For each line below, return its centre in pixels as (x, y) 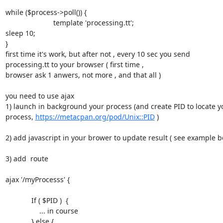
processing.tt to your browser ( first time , (74, 64)
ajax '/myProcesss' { (37, 179)
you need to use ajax (40, 96)
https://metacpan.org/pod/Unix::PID (95, 116)
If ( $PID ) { (18, 200)
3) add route (27, 158)
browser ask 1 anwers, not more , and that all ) (83, 75)
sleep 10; (20, 33)
